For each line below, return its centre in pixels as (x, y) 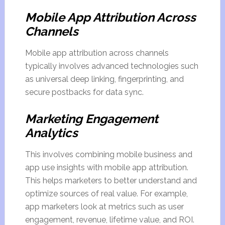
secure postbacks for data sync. (84, 92)
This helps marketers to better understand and (111, 181)
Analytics (51, 133)
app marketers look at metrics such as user (104, 207)
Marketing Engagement (91, 119)
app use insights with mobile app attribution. (106, 167)
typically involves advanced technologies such (111, 66)
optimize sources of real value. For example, (106, 194)
